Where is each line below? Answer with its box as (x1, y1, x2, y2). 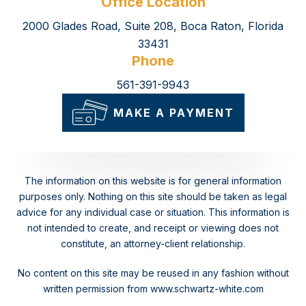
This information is (206, 206, 290, 218)
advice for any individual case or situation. (16, 206, 206, 218)
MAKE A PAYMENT (113, 105, 234, 120)
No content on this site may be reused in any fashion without (17, 266, 289, 279)
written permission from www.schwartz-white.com (42, 282, 264, 294)
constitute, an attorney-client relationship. (61, 237, 245, 249)
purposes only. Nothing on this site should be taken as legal (19, 190, 287, 202)
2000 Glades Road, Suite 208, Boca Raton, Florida (23, 18, 283, 33)
